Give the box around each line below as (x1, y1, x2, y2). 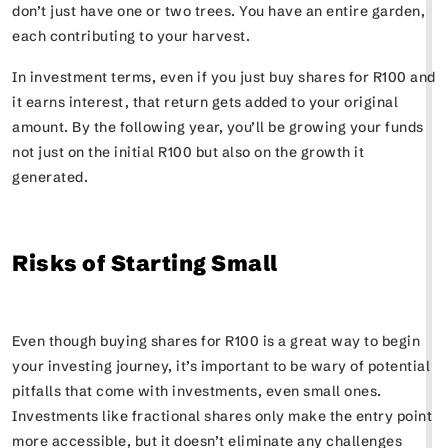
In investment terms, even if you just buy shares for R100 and (12, 68, 436, 86)
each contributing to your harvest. (12, 27, 261, 45)
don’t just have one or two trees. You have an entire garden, (12, 2, 425, 20)
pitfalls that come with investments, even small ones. (12, 382, 382, 400)
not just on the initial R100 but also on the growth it (12, 143, 364, 161)
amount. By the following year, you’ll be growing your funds (12, 118, 424, 136)
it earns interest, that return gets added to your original (12, 93, 398, 111)
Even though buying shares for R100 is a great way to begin (12, 332, 420, 350)
